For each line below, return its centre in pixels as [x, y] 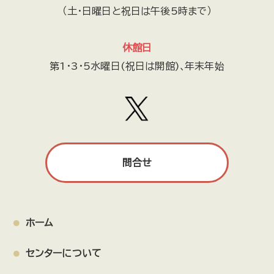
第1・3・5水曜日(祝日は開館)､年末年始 [137, 66]
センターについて [64, 253]
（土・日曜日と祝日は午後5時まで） [137, 11]
